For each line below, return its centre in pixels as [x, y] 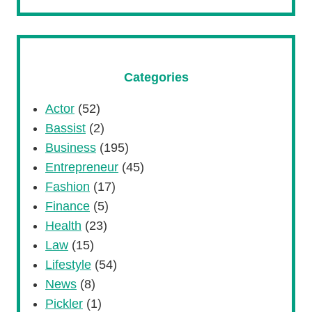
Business [71, 148]
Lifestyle [68, 265]
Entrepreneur [82, 167]
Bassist [65, 128]
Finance [68, 206]
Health [63, 226]
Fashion [68, 187]
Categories [156, 77]
